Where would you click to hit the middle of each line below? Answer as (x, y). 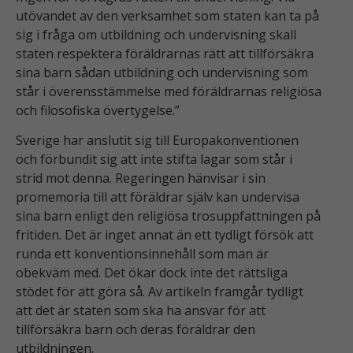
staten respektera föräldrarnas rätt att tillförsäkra (165, 54)
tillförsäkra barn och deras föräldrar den (136, 330)
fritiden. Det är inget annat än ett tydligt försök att (165, 235)
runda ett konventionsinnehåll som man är (142, 254)
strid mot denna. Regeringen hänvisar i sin (141, 178)
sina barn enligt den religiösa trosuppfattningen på (168, 216)
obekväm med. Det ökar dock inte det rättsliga (152, 273)
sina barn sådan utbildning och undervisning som (162, 73)
